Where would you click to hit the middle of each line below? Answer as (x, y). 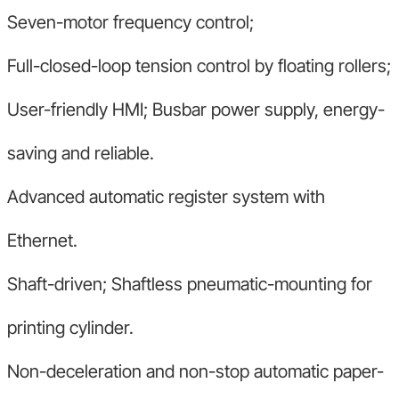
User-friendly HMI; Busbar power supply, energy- (196, 109)
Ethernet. (43, 240)
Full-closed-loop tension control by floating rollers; (199, 65)
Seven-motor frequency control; (131, 22)
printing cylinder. (71, 327)
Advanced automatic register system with (167, 196)
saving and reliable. (81, 153)
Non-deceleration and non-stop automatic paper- (196, 371)
